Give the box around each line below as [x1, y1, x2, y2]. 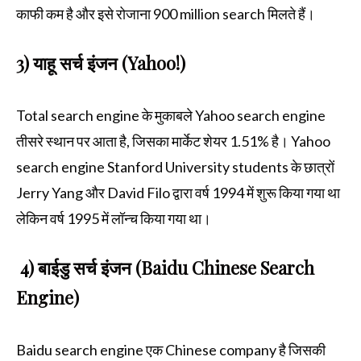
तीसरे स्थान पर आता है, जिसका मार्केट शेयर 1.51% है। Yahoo [16, 132, 330, 151]
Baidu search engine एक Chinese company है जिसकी [16, 341, 326, 359]
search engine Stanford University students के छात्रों [16, 158, 334, 176]
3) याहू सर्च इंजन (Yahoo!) [16, 51, 185, 76]
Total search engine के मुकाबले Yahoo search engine [16, 106, 326, 125]
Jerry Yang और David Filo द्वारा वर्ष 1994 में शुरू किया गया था [16, 184, 340, 202]
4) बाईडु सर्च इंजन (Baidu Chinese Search [16, 255, 314, 280]
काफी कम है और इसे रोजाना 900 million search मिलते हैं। [16, 5, 315, 23]
